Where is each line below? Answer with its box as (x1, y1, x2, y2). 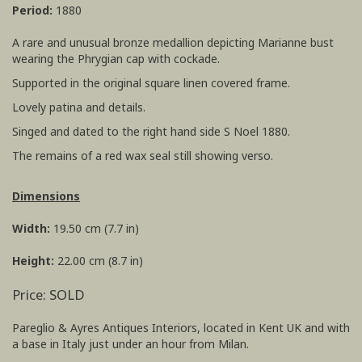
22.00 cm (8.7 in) (57, 253, 143, 268)
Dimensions (12, 188, 80, 204)
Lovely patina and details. (12, 99, 145, 115)
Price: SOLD (12, 285, 85, 304)
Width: (12, 221, 53, 236)
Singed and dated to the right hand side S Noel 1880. (12, 124, 290, 139)
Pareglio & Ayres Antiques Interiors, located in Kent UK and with (12, 320, 350, 335)
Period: (12, 2, 56, 18)
